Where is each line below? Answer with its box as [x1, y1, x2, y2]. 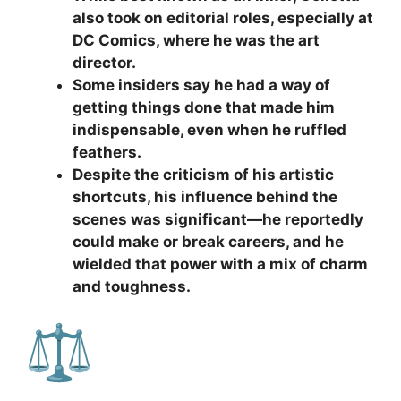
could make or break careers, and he [73, 232, 344, 251]
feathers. [73, 142, 141, 161]
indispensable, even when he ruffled [73, 120, 346, 139]
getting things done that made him [73, 98, 335, 116]
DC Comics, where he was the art [73, 30, 320, 49]
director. [73, 53, 136, 72]
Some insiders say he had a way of [73, 75, 330, 94]
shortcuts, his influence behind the [73, 187, 337, 206]
